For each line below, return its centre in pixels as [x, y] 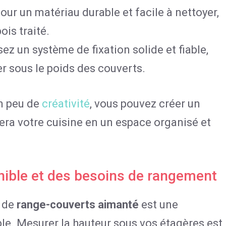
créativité [66, 104]
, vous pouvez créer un [145, 104]
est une [158, 205]
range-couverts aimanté [78, 205]
